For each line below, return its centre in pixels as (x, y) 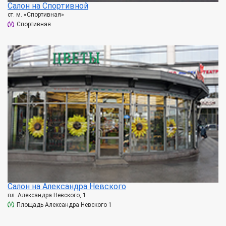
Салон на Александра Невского (67, 186)
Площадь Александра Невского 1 (64, 205)
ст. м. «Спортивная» (36, 15)
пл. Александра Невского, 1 (47, 195)
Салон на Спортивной (48, 6)
